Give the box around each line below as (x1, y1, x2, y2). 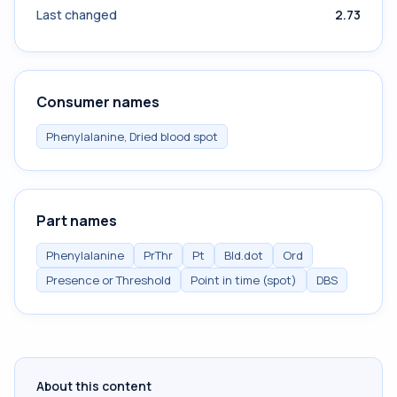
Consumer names (36, 92, 160, 112)
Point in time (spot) (191, 272, 297, 288)
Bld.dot (224, 247, 263, 263)
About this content (36, 378, 152, 394)
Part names (36, 211, 117, 230)
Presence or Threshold (46, 272, 171, 288)
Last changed (36, 6, 117, 23)
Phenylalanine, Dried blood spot (46, 128, 218, 144)
